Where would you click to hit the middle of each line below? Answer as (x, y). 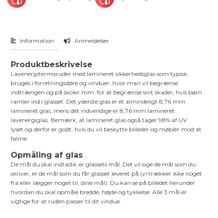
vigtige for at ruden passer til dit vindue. (66, 201)
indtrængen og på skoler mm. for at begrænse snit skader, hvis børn (107, 92)
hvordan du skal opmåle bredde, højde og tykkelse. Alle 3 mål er (99, 192)
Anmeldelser (91, 41)
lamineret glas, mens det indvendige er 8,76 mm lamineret (93, 111)
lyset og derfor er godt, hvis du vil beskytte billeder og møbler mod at (106, 129)
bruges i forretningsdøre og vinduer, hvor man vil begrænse (95, 83)
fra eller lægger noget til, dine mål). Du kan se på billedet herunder (103, 183)
